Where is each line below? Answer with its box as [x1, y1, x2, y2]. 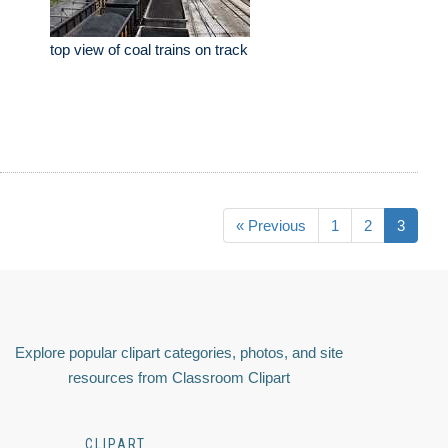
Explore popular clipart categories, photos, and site [15, 344, 343, 362]
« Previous [236, 217, 306, 235]
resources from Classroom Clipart [68, 369, 290, 387]
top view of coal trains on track [50, 41, 248, 59]
